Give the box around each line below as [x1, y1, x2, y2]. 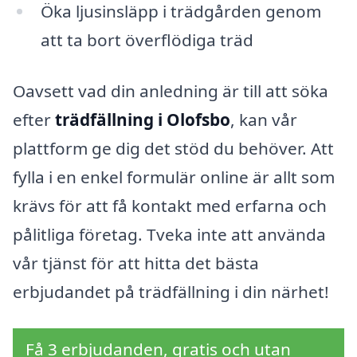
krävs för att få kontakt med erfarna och [13, 194, 327, 217]
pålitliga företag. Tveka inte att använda [13, 222, 326, 245]
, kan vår [230, 108, 297, 131]
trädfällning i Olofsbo [55, 108, 230, 131]
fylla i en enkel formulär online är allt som [13, 165, 335, 188]
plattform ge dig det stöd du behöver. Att [13, 136, 334, 159]
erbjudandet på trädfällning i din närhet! [13, 280, 329, 303]
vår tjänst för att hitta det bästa [13, 251, 259, 274]
